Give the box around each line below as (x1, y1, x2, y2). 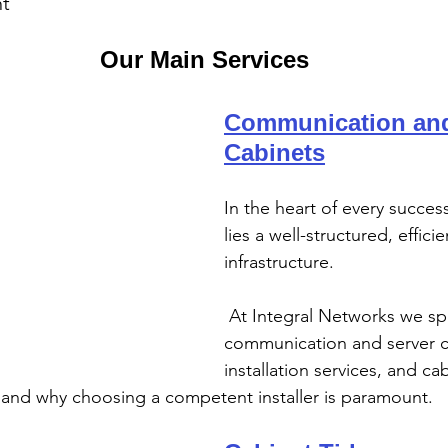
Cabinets (224, 138, 325, 166)
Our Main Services (99, 45, 309, 73)
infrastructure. (224, 250, 334, 273)
